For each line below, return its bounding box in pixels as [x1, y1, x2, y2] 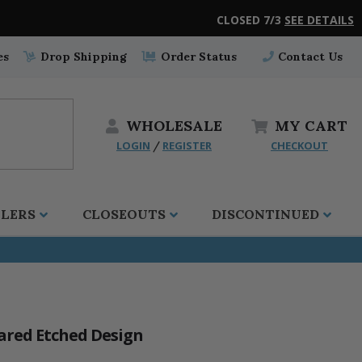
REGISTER [162, 137, 212, 153]
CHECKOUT [271, 137, 328, 153]
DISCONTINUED [211, 206, 319, 223]
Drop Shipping [37, 49, 128, 65]
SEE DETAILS [284, 12, 354, 28]
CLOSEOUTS [82, 206, 166, 223]
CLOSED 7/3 [217, 12, 284, 28]
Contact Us [274, 49, 343, 65]
